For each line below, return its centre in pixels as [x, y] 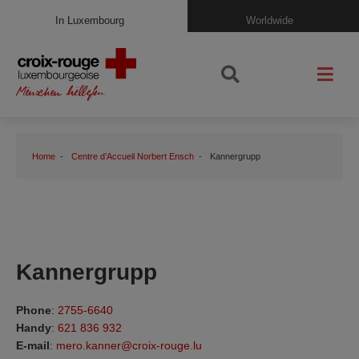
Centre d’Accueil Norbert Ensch [133, 156]
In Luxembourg [90, 20]
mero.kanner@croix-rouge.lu [129, 345]
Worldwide [269, 20]
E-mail [33, 345]
